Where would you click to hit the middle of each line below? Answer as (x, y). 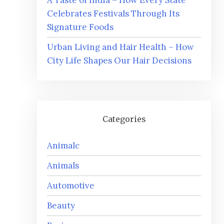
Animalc (63, 146)
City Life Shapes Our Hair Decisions (119, 61)
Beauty (61, 206)
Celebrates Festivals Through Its (113, 14)
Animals (63, 166)
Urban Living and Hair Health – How (120, 47)
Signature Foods (80, 27)
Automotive (71, 186)
